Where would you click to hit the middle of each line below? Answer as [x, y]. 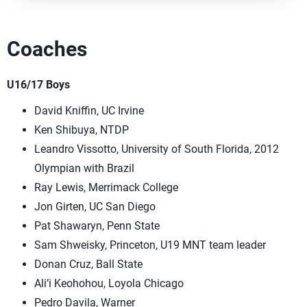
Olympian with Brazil [84, 168]
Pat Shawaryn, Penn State [97, 226]
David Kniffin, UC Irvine [89, 111]
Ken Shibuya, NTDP [82, 130]
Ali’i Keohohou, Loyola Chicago [109, 283]
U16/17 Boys [38, 85]
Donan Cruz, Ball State [88, 264]
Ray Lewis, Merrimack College [106, 187]
